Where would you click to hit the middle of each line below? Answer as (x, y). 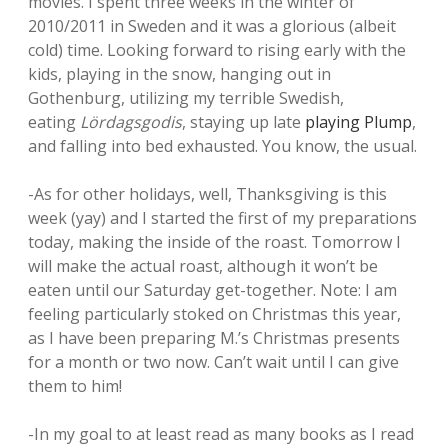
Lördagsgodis (131, 122)
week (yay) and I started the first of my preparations (222, 218)
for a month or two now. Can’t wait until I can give (213, 362)
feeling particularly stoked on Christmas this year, (214, 314)
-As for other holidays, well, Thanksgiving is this (207, 194)
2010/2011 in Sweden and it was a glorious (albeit (212, 26)
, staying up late (243, 122)
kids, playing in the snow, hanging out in (179, 74)
